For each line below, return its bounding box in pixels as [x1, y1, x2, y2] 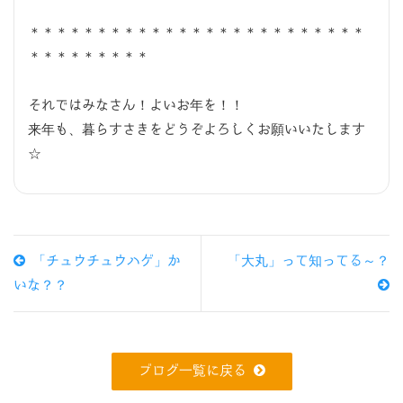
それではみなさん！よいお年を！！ [28, 97, 244, 113]
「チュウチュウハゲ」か [25, 253, 181, 269]
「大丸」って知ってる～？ [228, 253, 390, 269]
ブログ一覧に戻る [138, 363, 246, 379]
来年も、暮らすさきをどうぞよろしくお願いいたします [28, 121, 365, 138]
